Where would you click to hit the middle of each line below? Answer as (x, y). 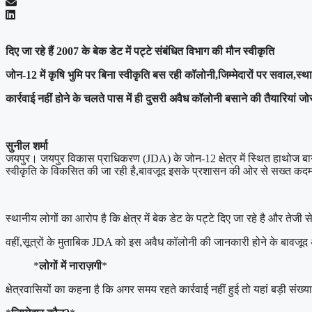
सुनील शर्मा (27, 146)
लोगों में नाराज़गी (70, 265)
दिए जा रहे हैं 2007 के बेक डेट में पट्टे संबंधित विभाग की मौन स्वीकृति (140, 51)
